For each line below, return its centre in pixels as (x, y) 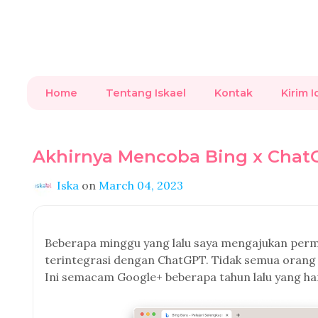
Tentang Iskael (146, 93)
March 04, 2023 (141, 185)
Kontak (234, 93)
